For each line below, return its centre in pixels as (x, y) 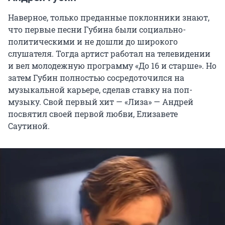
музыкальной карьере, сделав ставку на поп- (100, 90)
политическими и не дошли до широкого (93, 42)
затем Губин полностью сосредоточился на (96, 78)
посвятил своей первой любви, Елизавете (93, 114)
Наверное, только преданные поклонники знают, (109, 18)
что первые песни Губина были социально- (97, 30)
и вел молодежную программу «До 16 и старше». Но (112, 66)
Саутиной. (29, 126)
